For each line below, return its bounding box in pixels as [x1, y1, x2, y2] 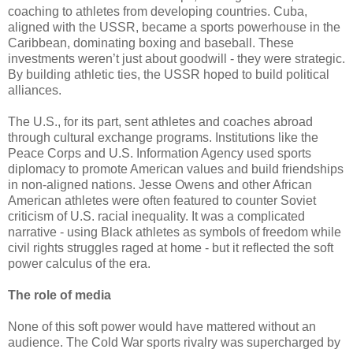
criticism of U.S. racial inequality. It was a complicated [8, 209, 305, 223]
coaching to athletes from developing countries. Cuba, [8, 4, 307, 18]
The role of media [8, 288, 111, 302]
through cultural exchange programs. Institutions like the [8, 130, 318, 144]
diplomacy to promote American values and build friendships [8, 162, 344, 176]
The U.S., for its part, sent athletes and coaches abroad [8, 114, 313, 128]
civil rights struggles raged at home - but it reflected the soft [8, 240, 333, 255]
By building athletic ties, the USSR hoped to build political [8, 67, 329, 81]
